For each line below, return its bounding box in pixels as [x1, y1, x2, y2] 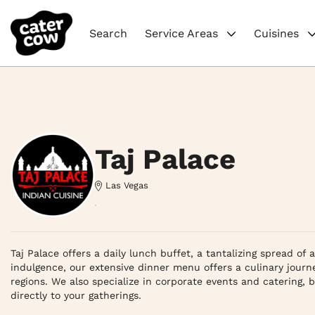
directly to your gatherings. [11, 289, 141, 301]
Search [89, 26, 127, 40]
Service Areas [145, 26, 221, 40]
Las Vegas [105, 179, 148, 191]
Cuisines [254, 26, 302, 40]
